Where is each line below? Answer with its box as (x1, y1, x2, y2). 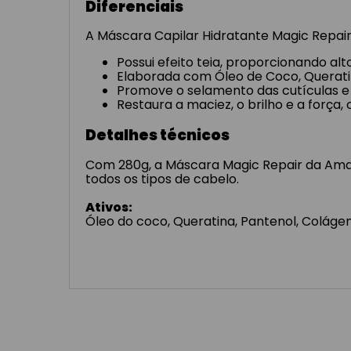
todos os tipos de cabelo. (85, 169, 239, 188)
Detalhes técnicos (85, 125, 230, 147)
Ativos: (85, 197, 132, 216)
